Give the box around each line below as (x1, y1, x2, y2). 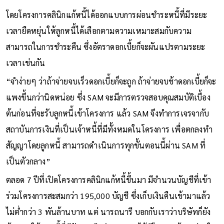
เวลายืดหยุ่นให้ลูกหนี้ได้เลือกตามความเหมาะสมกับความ (5, 25, 192, 36)
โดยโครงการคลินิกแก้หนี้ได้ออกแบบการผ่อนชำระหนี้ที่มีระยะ (5, 9, 207, 20)
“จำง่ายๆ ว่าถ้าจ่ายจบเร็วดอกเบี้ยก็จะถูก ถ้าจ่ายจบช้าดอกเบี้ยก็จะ (5, 75, 216, 86)
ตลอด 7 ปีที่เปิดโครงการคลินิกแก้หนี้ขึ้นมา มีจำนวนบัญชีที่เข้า (5, 174, 211, 185)
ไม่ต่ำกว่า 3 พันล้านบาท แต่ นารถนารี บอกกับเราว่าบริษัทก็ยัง (5, 206, 211, 217)
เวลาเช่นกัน (5, 57, 45, 68)
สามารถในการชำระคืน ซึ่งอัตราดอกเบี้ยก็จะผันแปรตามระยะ (5, 41, 205, 52)
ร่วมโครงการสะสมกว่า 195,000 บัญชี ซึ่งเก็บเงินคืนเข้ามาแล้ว (5, 190, 210, 201)
